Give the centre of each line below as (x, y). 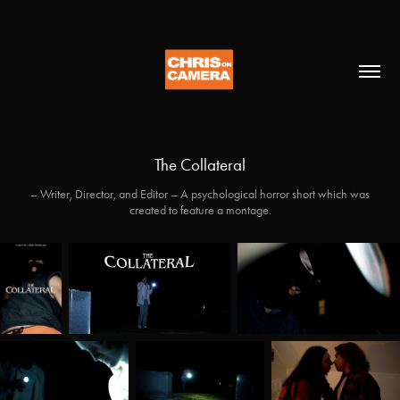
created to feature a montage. (200, 210)
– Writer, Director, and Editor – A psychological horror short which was (200, 194)
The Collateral (200, 165)
